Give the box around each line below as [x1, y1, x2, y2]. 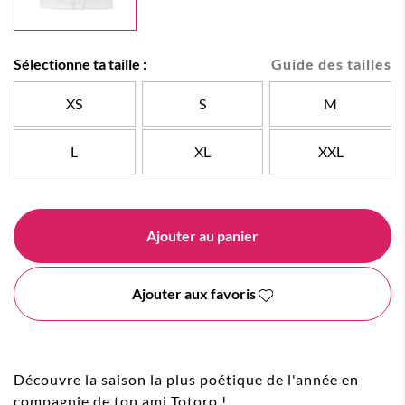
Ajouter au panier [146, 227, 259, 245]
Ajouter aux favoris [132, 285, 257, 303]
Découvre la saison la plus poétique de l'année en [14, 371, 359, 389]
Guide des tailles [271, 55, 391, 73]
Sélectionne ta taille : [14, 55, 146, 73]
